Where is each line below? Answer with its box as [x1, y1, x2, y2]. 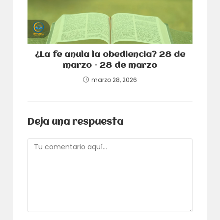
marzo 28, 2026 [91, 76, 137, 84]
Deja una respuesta [27, 117, 124, 128]
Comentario [27, 138, 69, 148]
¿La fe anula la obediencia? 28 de [35, 51, 185, 59]
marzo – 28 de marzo [63, 61, 157, 70]
